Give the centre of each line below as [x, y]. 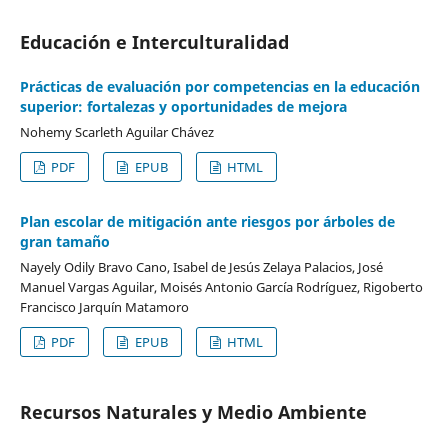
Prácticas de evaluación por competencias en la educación [219, 86]
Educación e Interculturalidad [154, 41]
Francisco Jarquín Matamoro [104, 306]
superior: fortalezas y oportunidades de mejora [183, 106]
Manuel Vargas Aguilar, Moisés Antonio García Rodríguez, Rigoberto [221, 286]
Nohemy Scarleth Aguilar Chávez [116, 131]
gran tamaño [64, 241]
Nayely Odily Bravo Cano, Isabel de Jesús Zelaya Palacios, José [201, 266]
